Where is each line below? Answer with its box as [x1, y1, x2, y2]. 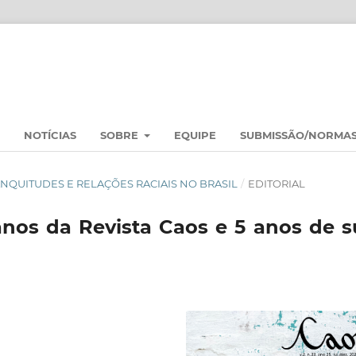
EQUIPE [174, 128, 217, 141]
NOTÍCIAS [24, 128, 76, 141]
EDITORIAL [247, 176, 305, 190]
